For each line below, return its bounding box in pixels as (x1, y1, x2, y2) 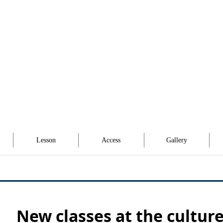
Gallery (166, 136, 187, 144)
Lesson (36, 136, 56, 144)
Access (102, 136, 121, 144)
